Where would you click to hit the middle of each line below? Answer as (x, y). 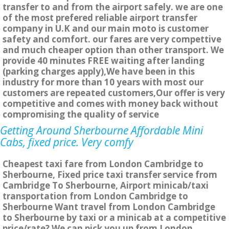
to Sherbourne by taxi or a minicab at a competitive (114, 218)
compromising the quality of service (81, 114)
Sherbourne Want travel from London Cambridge (109, 207)
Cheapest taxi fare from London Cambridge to (103, 164)
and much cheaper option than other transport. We (113, 50)
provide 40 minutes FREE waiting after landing (104, 61)
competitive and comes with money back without (110, 104)
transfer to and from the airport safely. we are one (113, 7)
